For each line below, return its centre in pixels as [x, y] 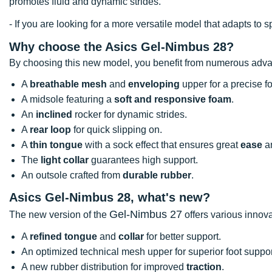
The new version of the [59, 214]
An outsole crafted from [72, 175]
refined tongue [63, 236]
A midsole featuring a [68, 99]
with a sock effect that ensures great [161, 144]
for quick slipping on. [117, 129]
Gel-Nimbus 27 [146, 214]
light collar [65, 160]
